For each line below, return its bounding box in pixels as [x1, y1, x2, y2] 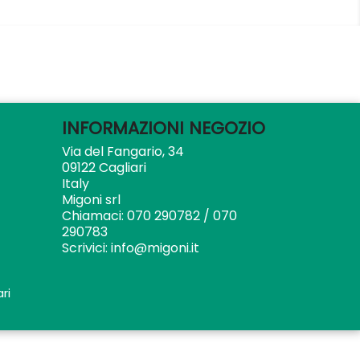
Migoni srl [61, 190, 121, 209]
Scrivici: [61, 239, 111, 257]
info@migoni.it [110, 239, 199, 257]
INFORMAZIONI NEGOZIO [61, 117, 265, 140]
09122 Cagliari [61, 158, 146, 177]
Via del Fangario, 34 [61, 142, 184, 161]
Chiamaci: [61, 207, 127, 225]
